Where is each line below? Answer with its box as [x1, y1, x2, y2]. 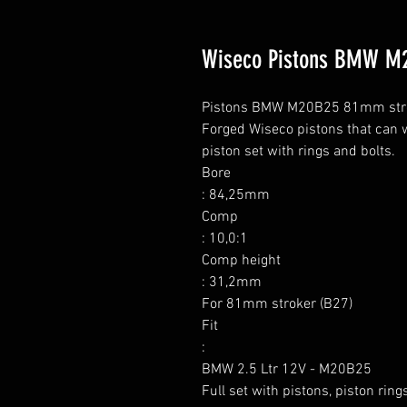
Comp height [202, 251, 281, 270]
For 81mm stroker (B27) [202, 294, 352, 313]
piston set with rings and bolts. [202, 142, 395, 161]
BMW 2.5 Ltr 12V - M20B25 [202, 360, 372, 379]
